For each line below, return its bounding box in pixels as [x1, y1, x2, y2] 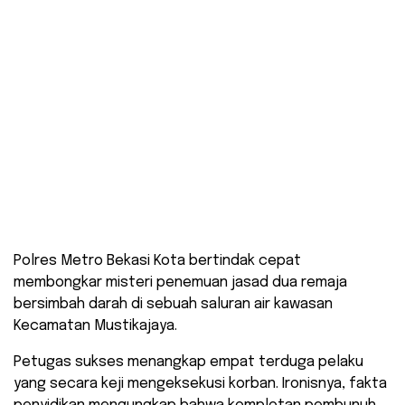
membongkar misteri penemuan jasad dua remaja [14, 275, 347, 291]
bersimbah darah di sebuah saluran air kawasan [14, 297, 333, 313]
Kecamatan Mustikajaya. [14, 318, 177, 334]
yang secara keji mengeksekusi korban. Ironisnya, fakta [14, 376, 387, 392]
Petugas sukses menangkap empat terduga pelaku [14, 354, 363, 371]
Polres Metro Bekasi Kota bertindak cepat [14, 253, 301, 269]
